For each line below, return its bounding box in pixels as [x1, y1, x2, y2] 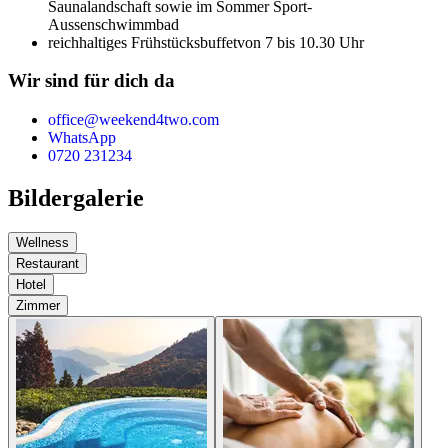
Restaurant [16, 255, 79, 271]
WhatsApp [48, 129, 116, 147]
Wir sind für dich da [8, 70, 175, 92]
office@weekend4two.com [48, 111, 219, 129]
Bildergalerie [8, 184, 144, 211]
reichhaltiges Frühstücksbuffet [48, 33, 237, 51]
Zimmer [16, 297, 60, 313]
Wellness [16, 234, 69, 250]
